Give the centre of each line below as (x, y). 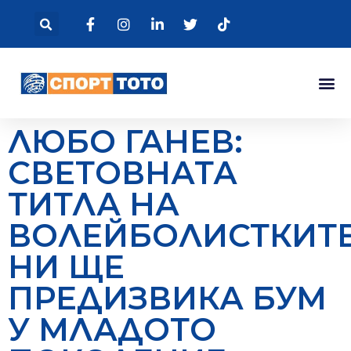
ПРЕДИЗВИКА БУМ (167, 298)
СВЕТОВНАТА (123, 172)
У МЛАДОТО (112, 329)
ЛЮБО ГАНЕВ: (125, 141)
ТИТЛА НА (94, 204)
